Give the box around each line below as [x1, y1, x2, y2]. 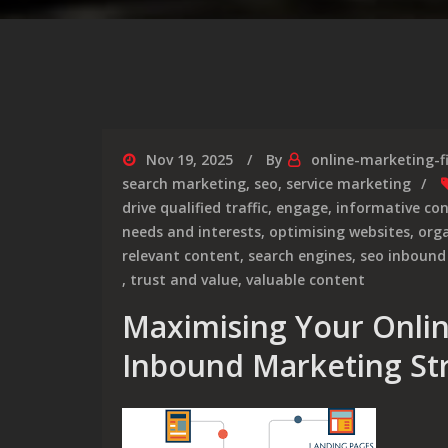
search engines [248, 246, 352, 265]
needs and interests [122, 222, 261, 241]
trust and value [130, 270, 238, 289]
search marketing [122, 174, 246, 193]
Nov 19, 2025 [146, 150, 233, 169]
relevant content [122, 246, 240, 265]
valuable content [246, 270, 365, 289]
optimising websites [269, 222, 410, 241]
